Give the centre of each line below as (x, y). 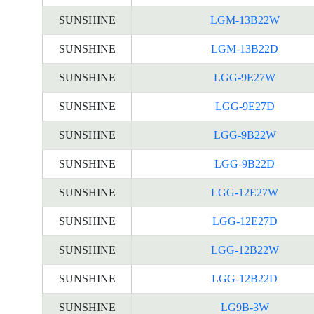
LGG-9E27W (245, 77)
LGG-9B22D (245, 164)
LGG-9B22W (245, 135)
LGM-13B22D (245, 49)
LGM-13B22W (245, 20)
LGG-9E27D (245, 106)
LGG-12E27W (245, 192)
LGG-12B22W (245, 250)
